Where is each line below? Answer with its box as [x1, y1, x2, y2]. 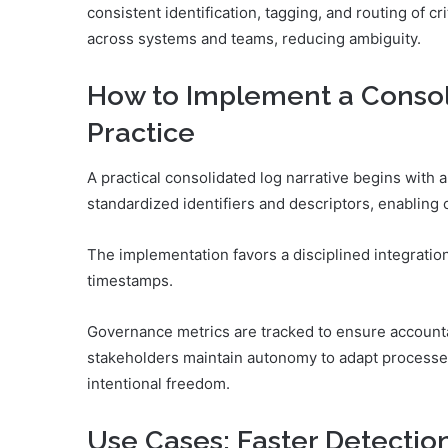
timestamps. [87, 270, 173, 290]
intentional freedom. [87, 373, 230, 393]
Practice [87, 117, 195, 149]
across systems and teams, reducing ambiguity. [87, 29, 421, 49]
